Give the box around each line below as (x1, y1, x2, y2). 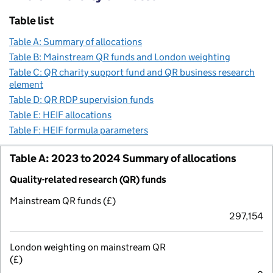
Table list (9, 13, 54, 27)
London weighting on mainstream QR (10, 241, 166, 253)
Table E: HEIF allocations (9, 108, 112, 121)
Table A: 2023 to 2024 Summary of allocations (10, 151, 236, 165)
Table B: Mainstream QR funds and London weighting (9, 51, 230, 63)
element (9, 78, 43, 90)
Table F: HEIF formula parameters (9, 124, 148, 136)
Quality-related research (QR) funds (10, 173, 166, 185)
